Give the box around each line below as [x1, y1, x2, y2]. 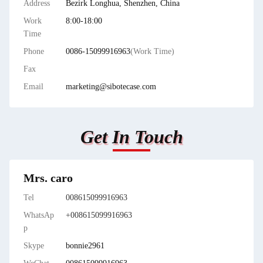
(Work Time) [130, 47, 174, 56]
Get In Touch [80, 126, 183, 147]
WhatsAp [23, 211, 54, 220]
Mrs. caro [23, 171, 73, 184]
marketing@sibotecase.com [66, 82, 156, 91]
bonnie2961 [66, 241, 104, 250]
